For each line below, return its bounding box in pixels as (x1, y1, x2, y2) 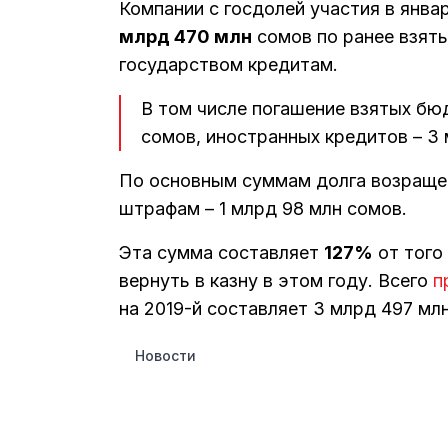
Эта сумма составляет (119, 242, 324, 264)
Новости (135, 346, 196, 364)
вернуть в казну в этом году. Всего (119, 270, 433, 292)
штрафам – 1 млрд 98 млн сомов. (119, 198, 407, 220)
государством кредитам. (119, 54, 338, 76)
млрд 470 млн (119, 26, 252, 48)
